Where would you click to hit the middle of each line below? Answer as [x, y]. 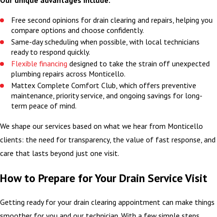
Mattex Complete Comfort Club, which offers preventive [104, 85]
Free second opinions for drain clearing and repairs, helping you [112, 20]
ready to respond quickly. [51, 52]
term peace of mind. [44, 106]
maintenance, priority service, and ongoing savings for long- [107, 96]
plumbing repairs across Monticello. [69, 73]
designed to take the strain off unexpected [139, 63]
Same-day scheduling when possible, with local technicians [106, 41]
